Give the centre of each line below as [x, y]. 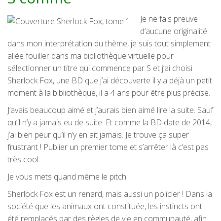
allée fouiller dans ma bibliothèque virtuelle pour [91, 55]
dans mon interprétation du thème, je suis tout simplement [109, 43]
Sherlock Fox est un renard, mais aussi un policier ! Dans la [110, 194]
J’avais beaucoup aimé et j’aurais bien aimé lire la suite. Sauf [110, 110]
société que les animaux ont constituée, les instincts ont [105, 206]
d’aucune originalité [174, 31]
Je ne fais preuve [169, 18]
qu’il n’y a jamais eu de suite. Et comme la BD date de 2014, [110, 122]
